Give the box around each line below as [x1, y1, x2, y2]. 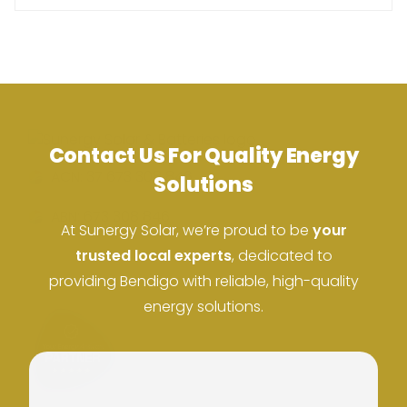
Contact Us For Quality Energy [48, 142, 359, 171]
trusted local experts [74, 245, 232, 267]
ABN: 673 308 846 [51, 206, 170, 228]
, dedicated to [231, 245, 333, 267]
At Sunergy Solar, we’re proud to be [60, 220, 313, 242]
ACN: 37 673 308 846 [51, 166, 193, 188]
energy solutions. [144, 296, 263, 318]
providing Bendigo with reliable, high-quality [48, 271, 359, 293]
